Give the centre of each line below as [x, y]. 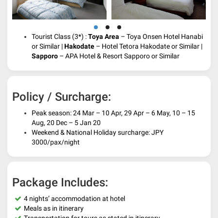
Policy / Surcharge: [62, 97]
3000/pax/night [56, 142]
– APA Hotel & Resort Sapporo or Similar [119, 56]
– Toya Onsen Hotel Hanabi [161, 37]
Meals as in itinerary [54, 209]
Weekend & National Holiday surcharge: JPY [98, 133]
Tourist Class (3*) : [60, 37]
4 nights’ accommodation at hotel [74, 199]
